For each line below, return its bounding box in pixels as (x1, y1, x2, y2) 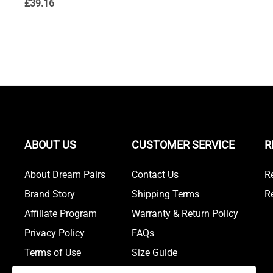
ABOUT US (24, 138, 76, 152)
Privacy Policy (24, 227, 85, 239)
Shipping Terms (131, 188, 199, 200)
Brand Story (24, 188, 75, 200)
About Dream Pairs (24, 169, 105, 181)
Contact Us (131, 169, 179, 181)
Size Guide (131, 247, 177, 259)
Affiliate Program (24, 208, 97, 220)
